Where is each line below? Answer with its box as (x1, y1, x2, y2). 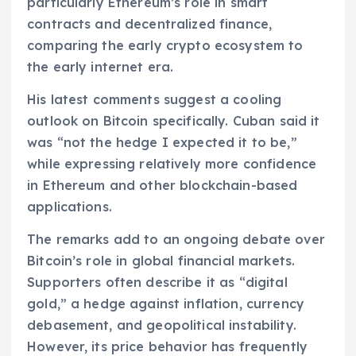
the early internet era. (27, 58, 174, 75)
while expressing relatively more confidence (27, 156, 317, 172)
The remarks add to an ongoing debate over (27, 231, 325, 248)
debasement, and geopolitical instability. (27, 317, 296, 334)
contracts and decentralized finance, (27, 15, 273, 32)
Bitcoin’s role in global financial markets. (27, 253, 296, 269)
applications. (27, 199, 112, 215)
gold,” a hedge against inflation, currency (27, 296, 304, 312)
